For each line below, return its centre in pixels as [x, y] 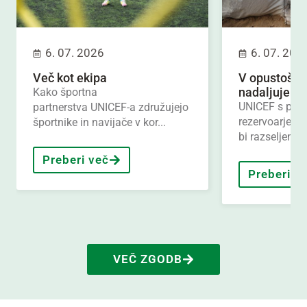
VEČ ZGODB [148, 259]
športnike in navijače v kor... [99, 123]
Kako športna [65, 93]
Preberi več [76, 160]
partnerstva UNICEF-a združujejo [111, 108]
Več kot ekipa [70, 78]
